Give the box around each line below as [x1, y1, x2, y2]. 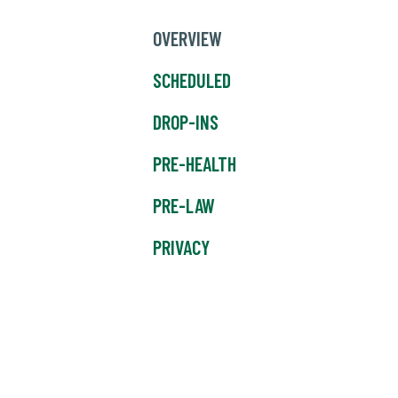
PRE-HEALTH [153, 152, 236, 176]
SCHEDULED [153, 68, 231, 92]
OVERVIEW [153, 27, 222, 51]
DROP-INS [153, 110, 219, 134]
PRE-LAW [153, 194, 215, 218]
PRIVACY [153, 235, 210, 259]
